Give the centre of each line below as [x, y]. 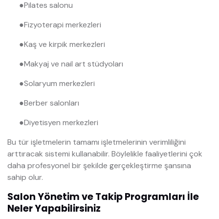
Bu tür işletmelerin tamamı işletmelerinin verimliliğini [97, 142]
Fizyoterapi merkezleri [63, 25]
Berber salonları [52, 103]
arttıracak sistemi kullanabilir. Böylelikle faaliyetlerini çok [105, 154]
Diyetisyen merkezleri [61, 123]
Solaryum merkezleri [59, 84]
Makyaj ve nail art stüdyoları [74, 64]
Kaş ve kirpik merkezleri [65, 44]
